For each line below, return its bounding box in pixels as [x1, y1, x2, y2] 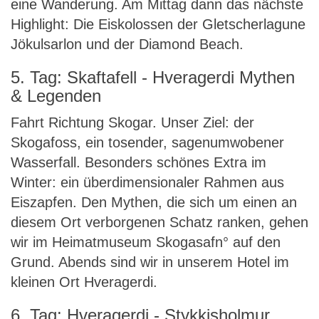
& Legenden [11, 86, 101, 105]
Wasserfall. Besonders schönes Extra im [11, 155, 266, 170]
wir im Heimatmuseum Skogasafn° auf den [11, 234, 281, 250]
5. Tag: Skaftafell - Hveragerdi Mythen [11, 68, 295, 87]
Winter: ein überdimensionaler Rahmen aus [11, 174, 284, 190]
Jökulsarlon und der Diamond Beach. [11, 36, 244, 52]
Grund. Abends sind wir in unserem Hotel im [11, 254, 289, 270]
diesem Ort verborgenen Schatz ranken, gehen [11, 214, 308, 230]
